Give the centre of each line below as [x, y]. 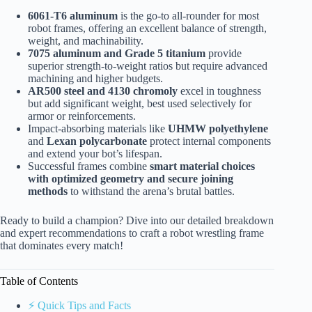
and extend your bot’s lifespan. [95, 153]
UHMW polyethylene [218, 128]
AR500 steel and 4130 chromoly [103, 91]
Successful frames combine [89, 166]
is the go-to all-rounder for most [188, 15]
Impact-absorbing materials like [98, 128]
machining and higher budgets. [95, 78]
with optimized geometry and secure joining [131, 178]
